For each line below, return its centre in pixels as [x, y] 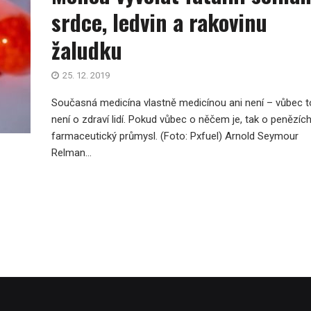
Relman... [72, 153]
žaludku [87, 50]
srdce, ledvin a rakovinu [159, 22]
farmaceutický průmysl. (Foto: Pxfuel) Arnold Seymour [175, 136]
